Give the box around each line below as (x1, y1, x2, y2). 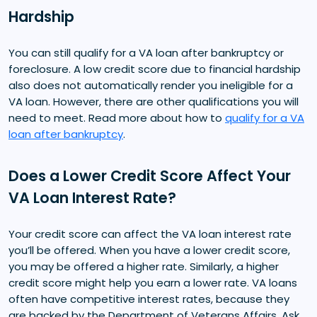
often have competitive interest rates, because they (8, 291, 289, 306)
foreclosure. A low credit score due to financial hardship (8, 61, 301, 76)
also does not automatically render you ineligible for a (8, 77, 293, 93)
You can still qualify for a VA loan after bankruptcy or (8, 45, 284, 60)
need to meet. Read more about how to (8, 110, 225, 125)
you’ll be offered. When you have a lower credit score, (8, 242, 290, 258)
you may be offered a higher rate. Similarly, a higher (8, 258, 279, 274)
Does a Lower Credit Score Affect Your (8, 165, 291, 186)
